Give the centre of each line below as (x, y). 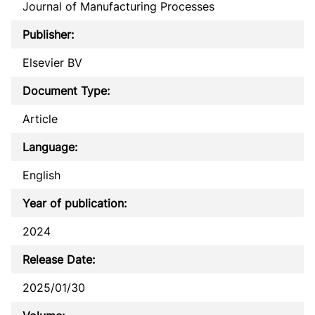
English (41, 175)
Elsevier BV (52, 62)
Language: (50, 147)
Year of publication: (75, 203)
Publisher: (48, 34)
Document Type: (66, 90)
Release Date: (59, 259)
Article (40, 118)
